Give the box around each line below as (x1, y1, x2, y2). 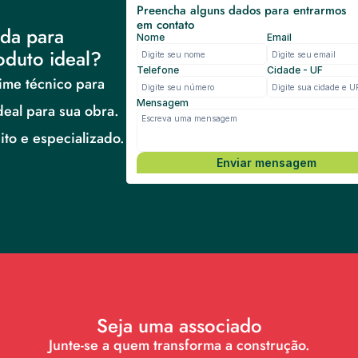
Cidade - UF (266, 64, 323, 76)
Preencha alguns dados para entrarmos (136, 2, 350, 19)
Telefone (136, 64, 179, 76)
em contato (136, 16, 194, 34)
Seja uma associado (96, 312, 262, 340)
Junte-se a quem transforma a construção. (48, 335, 310, 356)
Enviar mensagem (217, 155, 316, 169)
